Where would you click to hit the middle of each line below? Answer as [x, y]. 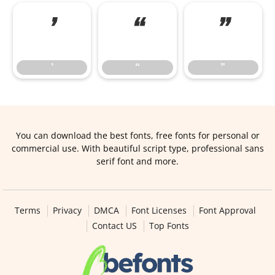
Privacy [67, 210]
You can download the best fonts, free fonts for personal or [137, 135]
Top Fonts [169, 226]
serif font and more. [137, 161]
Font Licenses [159, 210]
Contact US [114, 226]
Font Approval [227, 210]
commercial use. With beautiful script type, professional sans [137, 148]
